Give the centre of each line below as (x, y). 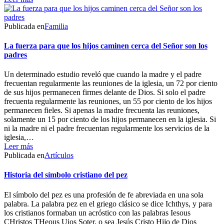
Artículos (59, 155)
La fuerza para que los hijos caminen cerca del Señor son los (106, 45)
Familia (56, 26)
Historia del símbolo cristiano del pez (66, 175)
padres (15, 54)
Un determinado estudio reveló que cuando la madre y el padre (103, 74)
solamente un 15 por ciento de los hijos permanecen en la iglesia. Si (110, 119)
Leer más (18, 146)
